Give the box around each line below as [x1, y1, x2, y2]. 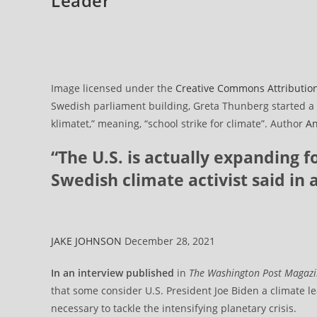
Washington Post [207, 266, 282, 280]
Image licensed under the [51, 81, 175, 95]
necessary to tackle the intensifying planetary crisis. [51, 301, 296, 316]
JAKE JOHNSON [51, 234, 122, 248]
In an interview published [51, 266, 174, 280]
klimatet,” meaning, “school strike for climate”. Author [51, 117, 306, 130]
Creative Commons [175, 81, 265, 95]
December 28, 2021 [122, 234, 215, 248]
